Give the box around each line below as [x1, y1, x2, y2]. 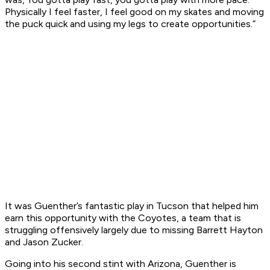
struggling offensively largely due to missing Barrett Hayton [5, 224, 263, 236]
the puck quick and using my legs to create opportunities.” [5, 18, 256, 30]
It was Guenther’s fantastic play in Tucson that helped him [5, 200, 259, 212]
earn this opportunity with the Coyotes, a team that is [5, 212, 241, 224]
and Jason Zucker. [5, 236, 83, 248]
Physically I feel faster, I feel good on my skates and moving [5, 6, 264, 18]
